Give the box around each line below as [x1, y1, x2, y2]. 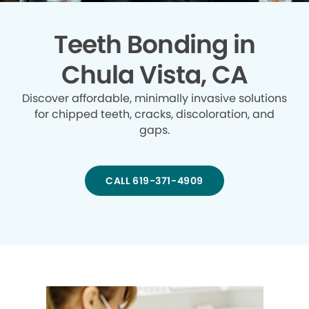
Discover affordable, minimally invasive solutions [22, 90, 287, 106]
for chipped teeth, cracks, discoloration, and [34, 106, 275, 122]
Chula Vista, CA [61, 57, 248, 92]
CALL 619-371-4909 [106, 173, 203, 188]
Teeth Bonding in [54, 26, 255, 62]
